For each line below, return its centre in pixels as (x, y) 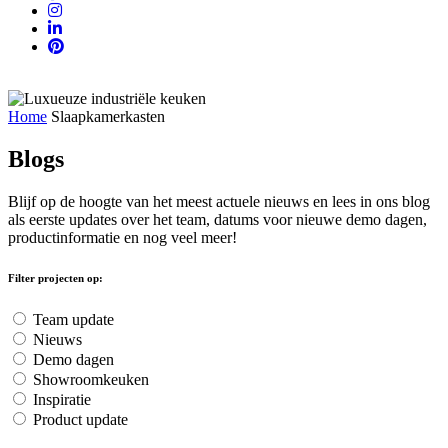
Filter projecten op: (55, 277)
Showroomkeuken (91, 379)
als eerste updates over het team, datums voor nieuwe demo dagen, (217, 219)
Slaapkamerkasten (108, 116)
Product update (80, 419)
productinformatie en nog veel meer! (122, 237)
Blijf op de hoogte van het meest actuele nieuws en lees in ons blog (219, 201)
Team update (73, 319)
